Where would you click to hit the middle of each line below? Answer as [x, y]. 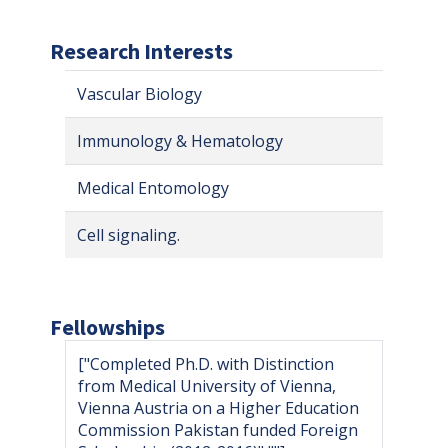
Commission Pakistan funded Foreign [218, 429]
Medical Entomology [153, 187]
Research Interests [141, 50]
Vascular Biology [139, 93]
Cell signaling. [128, 234]
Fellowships [107, 326]
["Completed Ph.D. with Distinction [206, 363]
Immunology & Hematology [180, 140]
